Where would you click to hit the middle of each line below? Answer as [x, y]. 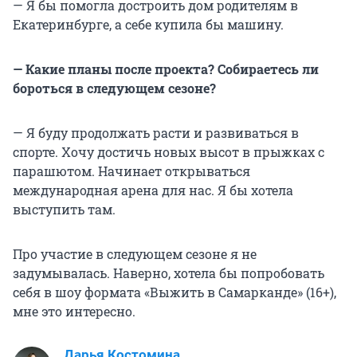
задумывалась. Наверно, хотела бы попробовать [169, 273]
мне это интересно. [74, 312]
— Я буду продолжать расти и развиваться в [156, 133]
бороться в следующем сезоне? [114, 88]
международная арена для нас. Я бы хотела [153, 190]
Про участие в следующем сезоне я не [135, 254]
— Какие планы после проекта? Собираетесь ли [166, 69]
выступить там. [64, 210]
